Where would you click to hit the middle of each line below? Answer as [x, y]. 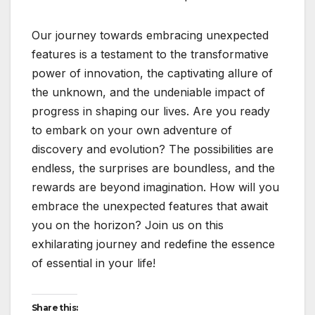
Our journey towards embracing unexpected [150, 36]
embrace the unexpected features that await [150, 206]
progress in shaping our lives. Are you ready [151, 111]
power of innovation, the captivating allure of [152, 73]
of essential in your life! [94, 263]
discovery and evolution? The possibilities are [153, 149]
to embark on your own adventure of [132, 130]
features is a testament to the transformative [150, 54]
